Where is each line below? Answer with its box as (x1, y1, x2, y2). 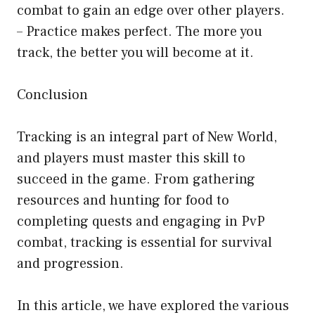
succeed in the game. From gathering (17, 170, 255, 189)
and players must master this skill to (17, 149, 245, 168)
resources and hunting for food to (17, 191, 229, 210)
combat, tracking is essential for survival (17, 233, 272, 252)
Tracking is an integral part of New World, (17, 128, 277, 147)
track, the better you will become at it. (17, 44, 254, 63)
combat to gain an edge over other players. (17, 1, 285, 20)
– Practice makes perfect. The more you (17, 22, 262, 41)
